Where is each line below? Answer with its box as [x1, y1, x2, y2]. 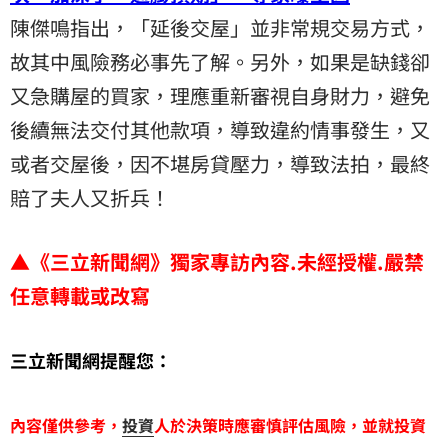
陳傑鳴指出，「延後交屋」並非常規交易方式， [10, 13, 430, 43]
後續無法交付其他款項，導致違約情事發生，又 [10, 115, 430, 145]
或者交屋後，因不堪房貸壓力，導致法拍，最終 [10, 149, 430, 179]
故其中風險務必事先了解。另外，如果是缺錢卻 [10, 47, 430, 77]
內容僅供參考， [10, 413, 122, 438]
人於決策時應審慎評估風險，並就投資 [154, 413, 426, 438]
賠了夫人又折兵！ [10, 183, 170, 213]
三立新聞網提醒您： [10, 347, 172, 374]
